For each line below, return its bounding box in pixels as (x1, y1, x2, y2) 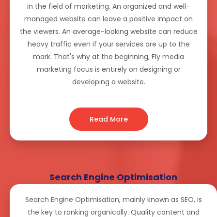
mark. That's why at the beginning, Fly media (33, 52, 184, 62)
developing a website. (72, 77, 145, 87)
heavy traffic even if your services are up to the (27, 39, 190, 49)
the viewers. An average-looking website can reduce (19, 27, 198, 37)
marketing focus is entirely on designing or (36, 64, 181, 75)
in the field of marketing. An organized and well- (27, 1, 190, 12)
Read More (89, 114, 128, 124)
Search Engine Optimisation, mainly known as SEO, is (25, 195, 202, 205)
